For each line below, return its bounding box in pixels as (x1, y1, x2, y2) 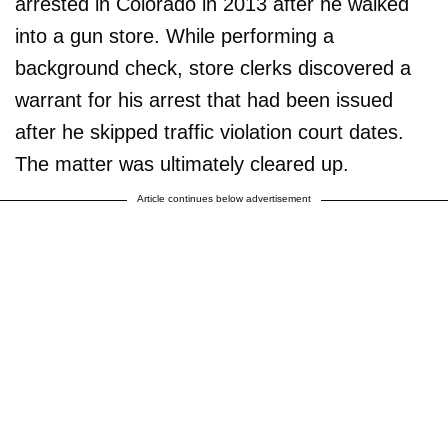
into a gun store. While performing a (15, 24, 334, 47)
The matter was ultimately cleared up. (15, 152, 349, 175)
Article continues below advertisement (137, 192, 311, 204)
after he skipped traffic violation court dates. (15, 120, 404, 143)
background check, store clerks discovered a (15, 56, 411, 79)
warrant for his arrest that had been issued (15, 88, 393, 111)
